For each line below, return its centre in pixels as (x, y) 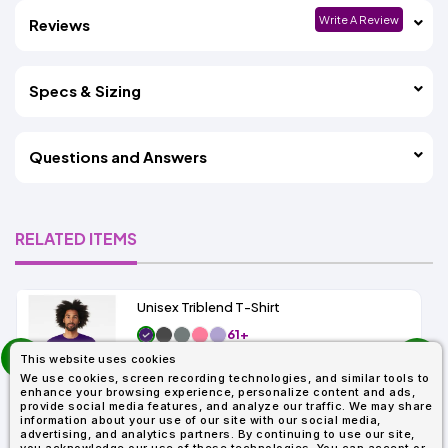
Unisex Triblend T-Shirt (208, 306)
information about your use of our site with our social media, (200, 420)
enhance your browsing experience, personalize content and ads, (217, 392)
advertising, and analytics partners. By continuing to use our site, (217, 434)
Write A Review (359, 19)
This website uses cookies (98, 358)
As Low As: (164, 357)
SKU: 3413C (380, 378)
